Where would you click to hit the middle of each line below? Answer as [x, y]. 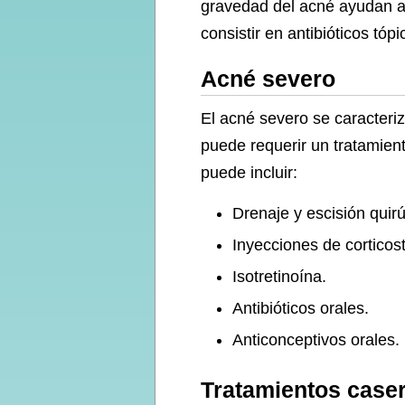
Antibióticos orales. [301, 308]
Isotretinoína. [279, 277]
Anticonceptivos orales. [316, 340]
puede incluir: [249, 173]
